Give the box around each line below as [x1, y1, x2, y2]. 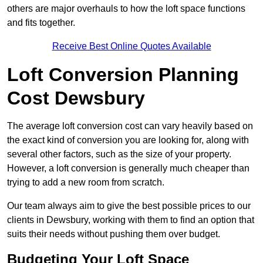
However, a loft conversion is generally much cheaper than [7, 163, 249, 174]
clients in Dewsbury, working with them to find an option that [7, 215, 254, 225]
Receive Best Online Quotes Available [52, 41, 211, 52]
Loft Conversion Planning [7, 64, 239, 86]
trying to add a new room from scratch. [7, 177, 164, 188]
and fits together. [7, 18, 75, 28]
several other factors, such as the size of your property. [7, 149, 231, 160]
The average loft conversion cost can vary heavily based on [7, 121, 253, 131]
